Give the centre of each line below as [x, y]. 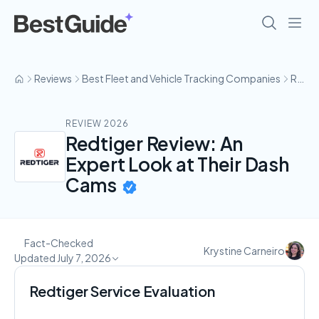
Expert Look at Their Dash [177, 164]
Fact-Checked [59, 243]
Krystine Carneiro [244, 251]
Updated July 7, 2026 [63, 258]
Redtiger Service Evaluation [122, 291]
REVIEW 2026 [97, 124]
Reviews [53, 78]
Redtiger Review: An [155, 143]
